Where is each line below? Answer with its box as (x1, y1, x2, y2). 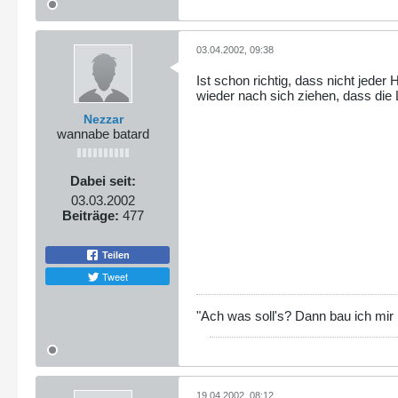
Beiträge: (62, 208, 119, 224)
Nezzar (83, 112, 123, 127)
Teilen (99, 249, 130, 260)
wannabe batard (57, 126, 149, 142)
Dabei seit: (70, 173, 136, 189)
